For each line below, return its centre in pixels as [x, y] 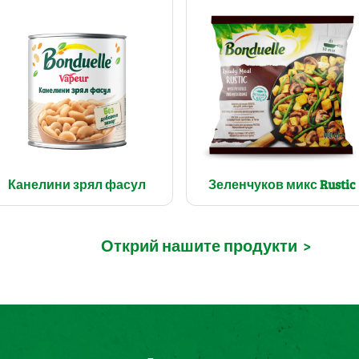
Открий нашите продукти [199, 246]
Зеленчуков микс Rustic [282, 184]
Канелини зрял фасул [77, 184]
